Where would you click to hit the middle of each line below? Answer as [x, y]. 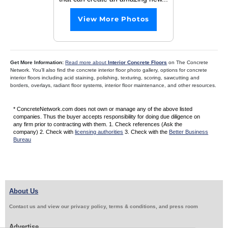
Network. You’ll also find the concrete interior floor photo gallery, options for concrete [109, 70]
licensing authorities [99, 132]
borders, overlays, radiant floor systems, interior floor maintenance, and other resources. [113, 85]
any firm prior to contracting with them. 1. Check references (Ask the [98, 124]
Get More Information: [38, 62]
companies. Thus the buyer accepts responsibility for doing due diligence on [107, 116]
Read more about [87, 62]
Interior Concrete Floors [138, 62]
